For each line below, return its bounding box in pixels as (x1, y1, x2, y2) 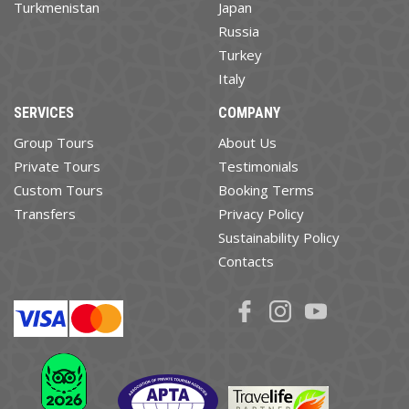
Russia (218, 21, 259, 40)
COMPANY (218, 103, 280, 121)
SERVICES (14, 103, 74, 121)
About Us (218, 132, 277, 152)
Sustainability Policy (218, 227, 340, 246)
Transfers (14, 204, 76, 223)
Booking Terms (218, 180, 314, 199)
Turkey (218, 45, 262, 64)
